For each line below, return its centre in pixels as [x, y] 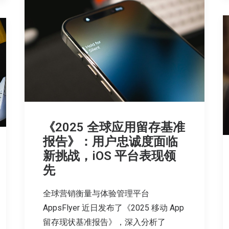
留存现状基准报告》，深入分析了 [104, 222]
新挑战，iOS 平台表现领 [109, 156]
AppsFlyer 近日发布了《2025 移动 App [113, 208]
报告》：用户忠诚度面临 [110, 141]
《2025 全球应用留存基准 [114, 127]
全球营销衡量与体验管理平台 [96, 193]
